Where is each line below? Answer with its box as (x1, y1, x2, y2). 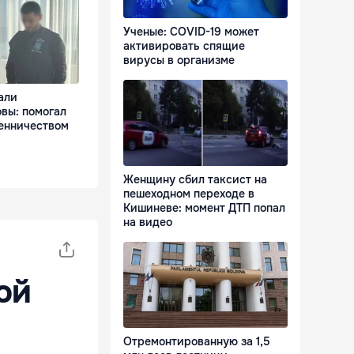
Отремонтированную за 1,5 (123, 334, 270, 349)
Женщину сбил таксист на (123, 172, 267, 187)
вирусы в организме (123, 53, 235, 68)
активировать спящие (123, 39, 245, 54)
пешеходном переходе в (123, 186, 254, 201)
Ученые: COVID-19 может (123, 24, 259, 40)
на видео (123, 215, 172, 230)
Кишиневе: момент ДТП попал (123, 201, 285, 216)
